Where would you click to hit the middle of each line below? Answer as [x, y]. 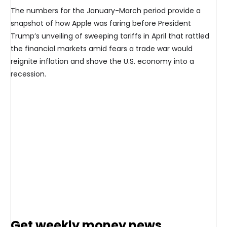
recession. [28, 74]
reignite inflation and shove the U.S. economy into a [102, 62]
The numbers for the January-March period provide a [106, 11]
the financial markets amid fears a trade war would [102, 49]
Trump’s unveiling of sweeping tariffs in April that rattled [110, 36]
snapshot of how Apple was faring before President [101, 24]
